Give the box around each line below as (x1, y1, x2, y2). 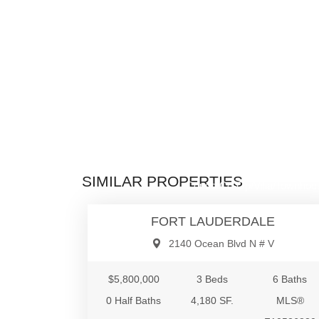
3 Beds (196, 273, 228, 286)
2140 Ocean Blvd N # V (169, 238, 275, 250)
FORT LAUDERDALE (151, 214, 276, 229)
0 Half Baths (106, 295, 162, 307)
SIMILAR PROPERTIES (82, 173, 243, 190)
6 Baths (273, 273, 308, 286)
